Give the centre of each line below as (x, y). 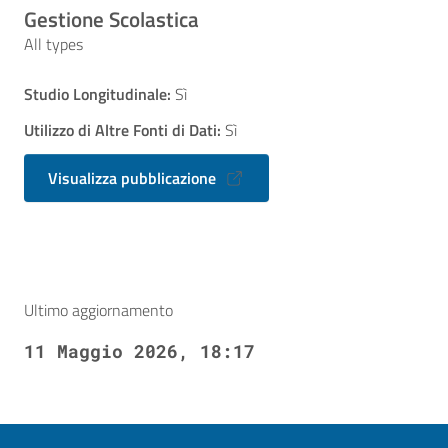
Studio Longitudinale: (97, 94)
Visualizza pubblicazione (134, 178)
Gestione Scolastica (111, 19)
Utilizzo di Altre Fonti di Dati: (122, 130)
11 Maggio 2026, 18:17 (139, 351)
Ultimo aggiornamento (98, 310)
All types (53, 44)
